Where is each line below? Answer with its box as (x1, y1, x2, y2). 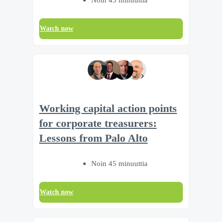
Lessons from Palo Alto (39, 132, 148, 144)
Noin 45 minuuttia (91, 159, 148, 167)
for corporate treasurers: (39, 117, 157, 129)
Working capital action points (39, 102, 177, 114)
